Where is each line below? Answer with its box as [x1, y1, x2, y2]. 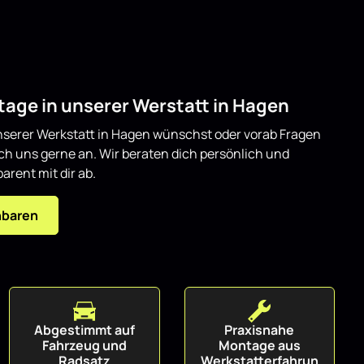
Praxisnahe [224, 321, 295, 339]
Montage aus [218, 336, 301, 354]
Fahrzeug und [41, 336, 127, 354]
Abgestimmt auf [33, 321, 135, 339]
